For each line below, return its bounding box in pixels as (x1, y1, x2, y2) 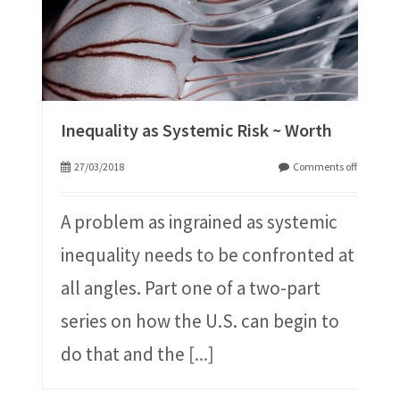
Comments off (293, 160, 358, 174)
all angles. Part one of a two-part (60, 276, 321, 301)
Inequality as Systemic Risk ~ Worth (60, 119, 332, 142)
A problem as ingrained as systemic (60, 210, 337, 235)
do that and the (60, 342, 188, 367)
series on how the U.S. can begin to (60, 309, 339, 334)
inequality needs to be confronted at (60, 243, 354, 268)
